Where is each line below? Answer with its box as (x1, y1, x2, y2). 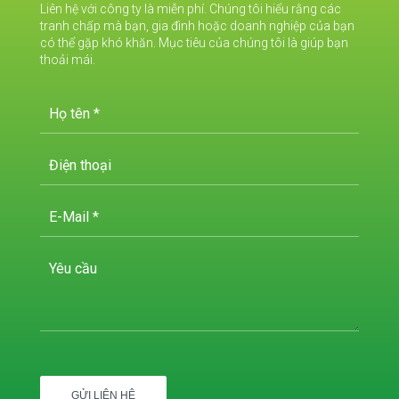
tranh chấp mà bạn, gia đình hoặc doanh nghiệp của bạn (39, 18, 354, 33)
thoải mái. (39, 52, 95, 67)
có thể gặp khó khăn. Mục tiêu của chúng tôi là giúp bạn (39, 35, 348, 50)
